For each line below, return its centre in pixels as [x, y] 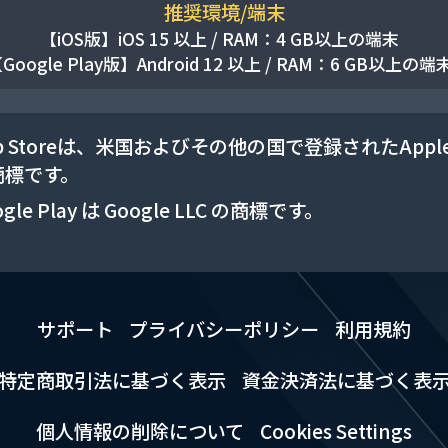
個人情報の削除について [140, 430]
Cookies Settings [336, 430]
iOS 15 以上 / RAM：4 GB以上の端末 [259, 38]
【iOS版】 [79, 38]
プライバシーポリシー [224, 328]
